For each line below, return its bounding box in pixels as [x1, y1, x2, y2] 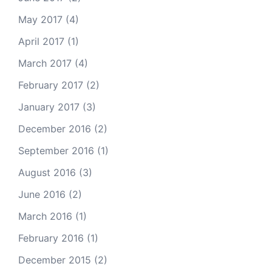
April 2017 [18, 35, 64, 47]
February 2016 [18, 232, 84, 244]
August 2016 [18, 166, 76, 178]
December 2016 [18, 123, 91, 135]
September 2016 [18, 144, 94, 157]
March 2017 [18, 57, 72, 69]
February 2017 [18, 79, 83, 91]
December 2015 [18, 254, 91, 266]
